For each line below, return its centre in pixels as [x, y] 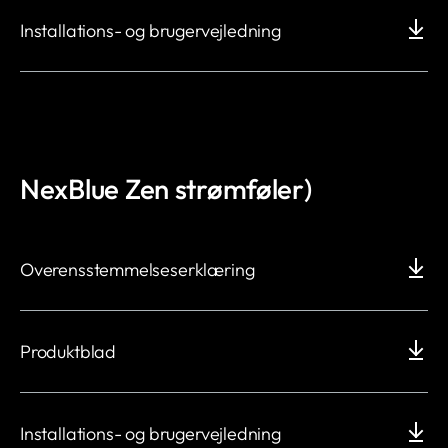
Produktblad [68, 352]
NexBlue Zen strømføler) [166, 189]
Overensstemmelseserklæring [137, 270]
